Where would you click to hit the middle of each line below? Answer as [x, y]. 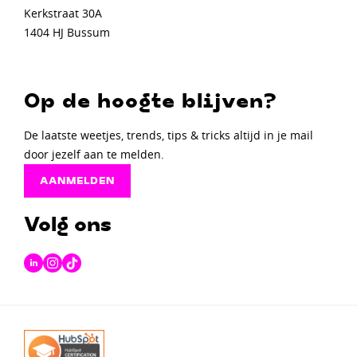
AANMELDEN [77, 181]
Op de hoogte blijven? [151, 102]
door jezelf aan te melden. [94, 155]
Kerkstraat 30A [63, 14]
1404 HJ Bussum [67, 33]
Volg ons [68, 226]
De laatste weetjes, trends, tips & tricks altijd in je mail [169, 135]
